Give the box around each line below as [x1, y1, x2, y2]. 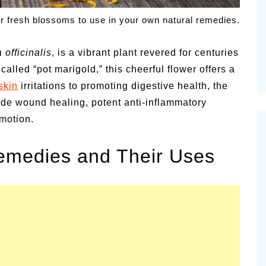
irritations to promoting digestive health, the [18, 81, 228, 91]
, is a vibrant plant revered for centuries [52, 47, 239, 58]
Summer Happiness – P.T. [91, 21, 236, 37]
